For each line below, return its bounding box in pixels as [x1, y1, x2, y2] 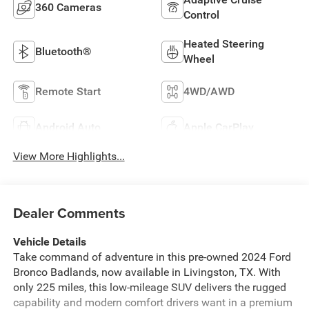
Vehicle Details [12, 235, 86, 248]
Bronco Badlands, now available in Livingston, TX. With [12, 265, 281, 279]
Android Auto [34, 120, 101, 134]
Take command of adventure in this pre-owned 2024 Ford [12, 250, 291, 263]
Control [183, 8, 219, 21]
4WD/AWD [183, 84, 235, 98]
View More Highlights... [12, 150, 125, 163]
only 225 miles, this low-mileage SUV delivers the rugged [12, 280, 286, 294]
